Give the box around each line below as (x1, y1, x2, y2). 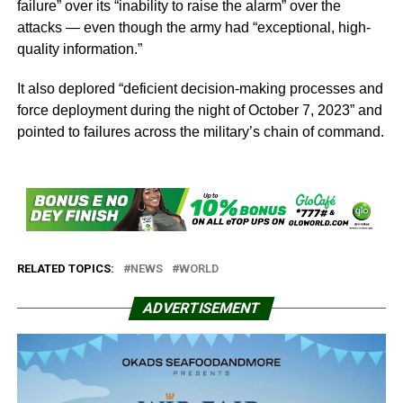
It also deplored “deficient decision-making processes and (16, 80, 383, 96)
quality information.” (16, 40, 142, 57)
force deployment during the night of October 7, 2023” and (16, 102, 382, 118)
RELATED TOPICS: (16, 262, 114, 276)
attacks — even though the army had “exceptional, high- (16, 19, 371, 35)
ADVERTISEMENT (140, 300, 263, 318)
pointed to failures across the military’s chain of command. (16, 123, 384, 139)
